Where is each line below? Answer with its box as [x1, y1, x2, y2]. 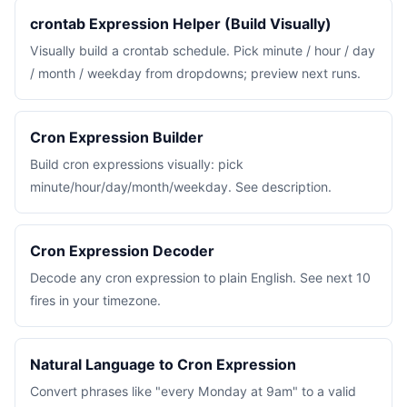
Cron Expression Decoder [30, 242, 214, 260]
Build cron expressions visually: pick [30, 156, 243, 172]
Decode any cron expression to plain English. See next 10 [30, 270, 371, 285]
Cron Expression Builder [30, 128, 203, 146]
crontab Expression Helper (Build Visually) [30, 15, 332, 33]
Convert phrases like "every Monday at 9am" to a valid [30, 383, 356, 399]
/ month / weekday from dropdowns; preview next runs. [30, 65, 361, 81]
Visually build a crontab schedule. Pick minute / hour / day [30, 43, 375, 58]
